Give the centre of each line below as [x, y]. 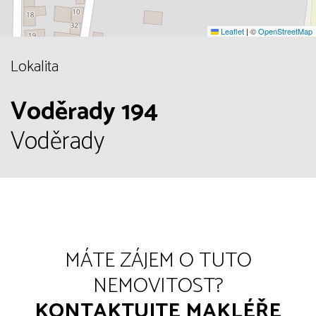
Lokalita [35, 67]
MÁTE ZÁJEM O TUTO [158, 260]
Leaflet [231, 31]
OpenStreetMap [285, 31]
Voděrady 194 [84, 112]
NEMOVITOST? [158, 286]
